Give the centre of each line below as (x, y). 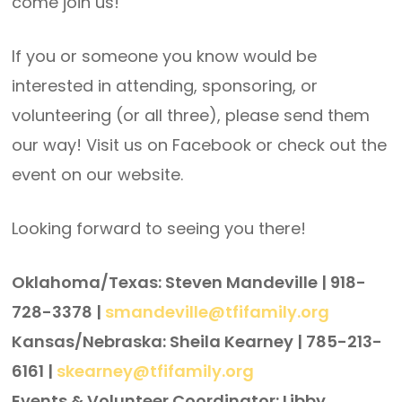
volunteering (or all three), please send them (191, 115)
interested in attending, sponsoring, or (165, 86)
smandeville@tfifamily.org (218, 312)
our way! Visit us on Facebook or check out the (200, 145)
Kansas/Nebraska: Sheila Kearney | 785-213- (197, 341)
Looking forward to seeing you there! (159, 228)
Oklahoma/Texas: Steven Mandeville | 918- (189, 282)
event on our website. (98, 175)
